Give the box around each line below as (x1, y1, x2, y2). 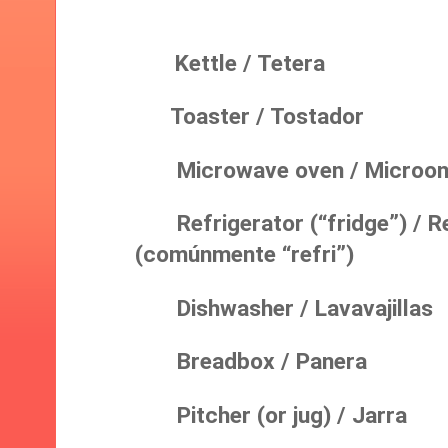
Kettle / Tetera (151, 49, 325, 77)
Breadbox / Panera (135, 348, 367, 376)
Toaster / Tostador (135, 103, 364, 131)
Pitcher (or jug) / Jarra (135, 401, 407, 429)
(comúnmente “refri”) (135, 241, 354, 269)
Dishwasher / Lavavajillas (135, 294, 433, 322)
